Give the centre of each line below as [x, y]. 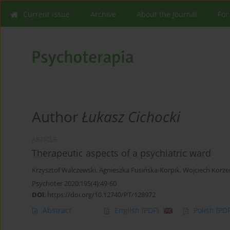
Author [57, 117]
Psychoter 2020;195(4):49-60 [74, 184]
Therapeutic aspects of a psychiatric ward [121, 153]
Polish [205, 210]
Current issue [46, 14]
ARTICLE [44, 140]
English [128, 210]
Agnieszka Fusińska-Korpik [139, 170]
